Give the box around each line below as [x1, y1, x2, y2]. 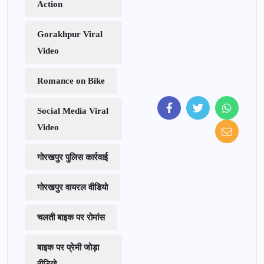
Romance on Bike [37, 75, 105, 85]
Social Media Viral [37, 105, 108, 115]
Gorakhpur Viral [37, 29, 103, 39]
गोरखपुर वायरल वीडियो [37, 182, 108, 192]
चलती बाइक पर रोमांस [37, 212, 105, 222]
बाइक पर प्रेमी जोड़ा [37, 242, 99, 252]
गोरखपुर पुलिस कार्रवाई [37, 152, 108, 162]
